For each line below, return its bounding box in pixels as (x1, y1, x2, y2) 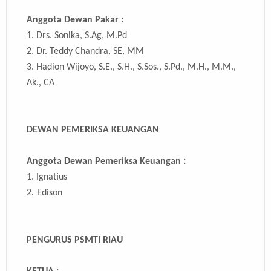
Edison (37, 188, 62, 198)
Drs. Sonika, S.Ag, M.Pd (36, 31, 127, 41)
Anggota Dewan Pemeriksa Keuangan (27, 157, 183, 167)
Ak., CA (27, 78, 54, 88)
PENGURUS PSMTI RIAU (27, 235, 123, 246)
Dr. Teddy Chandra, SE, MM (36, 47, 144, 57)
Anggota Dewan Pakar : (27, 15, 123, 25)
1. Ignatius (27, 172, 67, 183)
